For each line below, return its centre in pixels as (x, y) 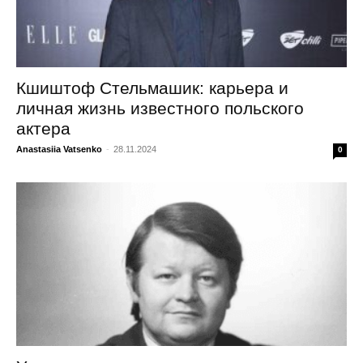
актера (43, 129)
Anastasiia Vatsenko (59, 149)
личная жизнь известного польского (160, 109)
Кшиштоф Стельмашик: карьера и (152, 88)
